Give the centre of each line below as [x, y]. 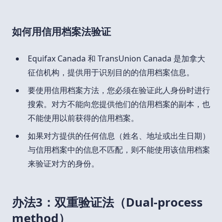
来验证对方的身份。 [63, 163]
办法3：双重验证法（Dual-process [107, 202]
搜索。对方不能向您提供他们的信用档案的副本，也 [119, 104]
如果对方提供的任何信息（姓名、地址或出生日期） [119, 136]
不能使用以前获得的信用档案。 [83, 118]
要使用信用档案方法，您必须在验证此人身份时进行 [119, 90]
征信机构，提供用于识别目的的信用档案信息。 [111, 72]
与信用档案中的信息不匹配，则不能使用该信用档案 [119, 149]
